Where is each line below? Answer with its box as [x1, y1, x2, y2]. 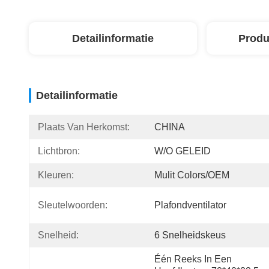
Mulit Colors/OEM [154, 170, 229, 180]
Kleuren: [38, 170, 74, 180]
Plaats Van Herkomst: [38, 122, 130, 132]
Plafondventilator [154, 200, 226, 210]
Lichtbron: [38, 146, 80, 156]
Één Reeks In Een [154, 254, 232, 264]
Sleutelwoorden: [38, 200, 107, 210]
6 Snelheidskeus [154, 230, 226, 240]
